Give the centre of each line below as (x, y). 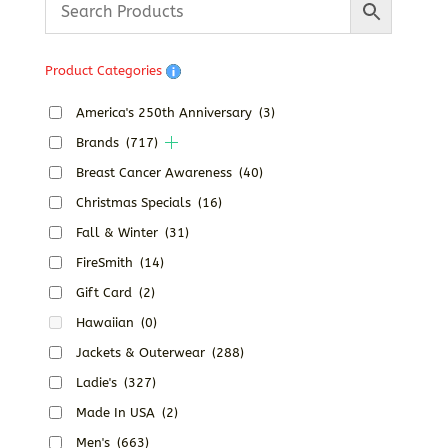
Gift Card (105, 292)
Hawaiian (106, 322)
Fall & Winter (118, 232)
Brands (99, 142)
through (314, 13)
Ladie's (98, 382)
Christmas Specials (135, 202)
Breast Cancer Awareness (155, 172)
